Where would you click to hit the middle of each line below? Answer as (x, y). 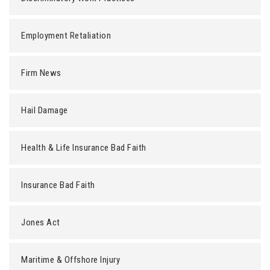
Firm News (41, 73)
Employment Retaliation (66, 36)
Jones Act (41, 222)
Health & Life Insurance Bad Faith (84, 148)
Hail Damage (45, 110)
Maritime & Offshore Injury (71, 260)
